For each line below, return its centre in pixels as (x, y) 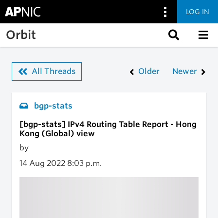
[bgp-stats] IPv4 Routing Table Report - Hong (108, 124)
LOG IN (198, 11)
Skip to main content (45, 28)
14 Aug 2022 (43, 163)
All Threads (54, 71)
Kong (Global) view (57, 134)
